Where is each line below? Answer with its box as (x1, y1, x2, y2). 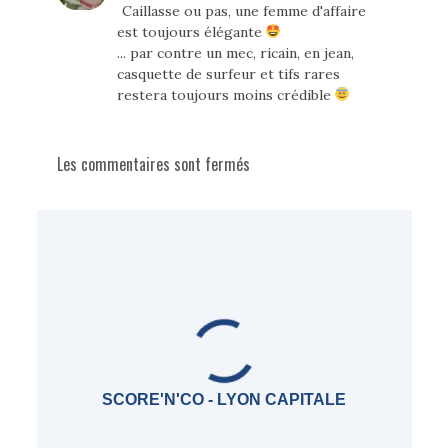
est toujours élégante (116, 23, 266, 42)
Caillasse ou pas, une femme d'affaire (121, 2, 366, 21)
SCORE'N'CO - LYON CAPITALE (102, 391, 346, 409)
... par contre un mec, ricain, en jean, (116, 44, 354, 63)
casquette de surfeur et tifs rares (116, 65, 340, 84)
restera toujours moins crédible (116, 86, 335, 105)
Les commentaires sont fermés (56, 152, 250, 177)
